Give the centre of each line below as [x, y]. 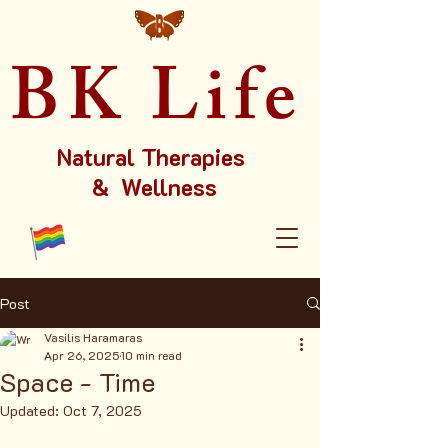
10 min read [151, 355]
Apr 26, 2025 [81, 355]
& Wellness [154, 187]
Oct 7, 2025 [102, 410]
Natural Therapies [154, 157]
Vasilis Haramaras [93, 337]
